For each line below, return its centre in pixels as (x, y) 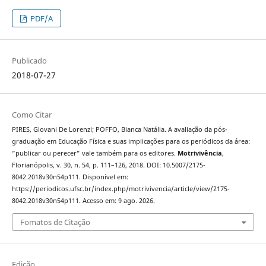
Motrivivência (199, 153)
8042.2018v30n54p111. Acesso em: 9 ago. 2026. (83, 201)
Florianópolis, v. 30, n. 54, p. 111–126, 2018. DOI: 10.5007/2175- (108, 165)
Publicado (29, 61)
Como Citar (31, 115)
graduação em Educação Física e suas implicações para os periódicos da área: (131, 142)
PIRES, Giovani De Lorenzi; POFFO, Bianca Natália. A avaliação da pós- (119, 130)
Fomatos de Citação (55, 222)
